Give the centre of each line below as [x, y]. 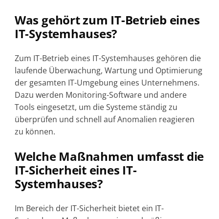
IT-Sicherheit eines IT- [76, 170]
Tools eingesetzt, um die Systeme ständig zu [96, 107]
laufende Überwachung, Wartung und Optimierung [108, 71]
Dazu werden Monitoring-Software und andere [100, 95]
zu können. [35, 132]
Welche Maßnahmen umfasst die [109, 156]
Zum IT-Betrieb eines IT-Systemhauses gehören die [108, 58]
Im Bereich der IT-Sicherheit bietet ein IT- [89, 208]
